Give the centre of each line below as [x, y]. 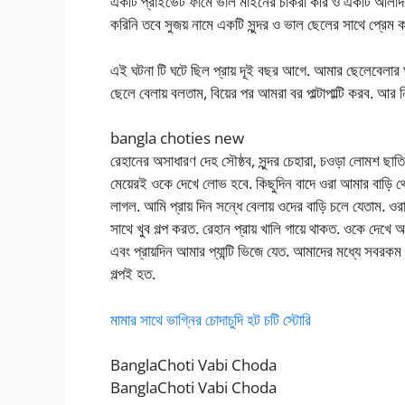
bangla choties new [177, 138]
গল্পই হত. [133, 274]
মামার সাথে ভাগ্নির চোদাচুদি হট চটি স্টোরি [211, 319]
